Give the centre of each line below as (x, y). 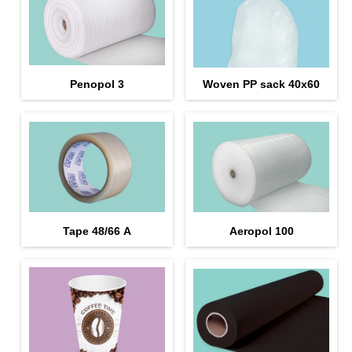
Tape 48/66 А (97, 231)
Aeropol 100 (261, 231)
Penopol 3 (97, 84)
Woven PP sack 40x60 (262, 84)
